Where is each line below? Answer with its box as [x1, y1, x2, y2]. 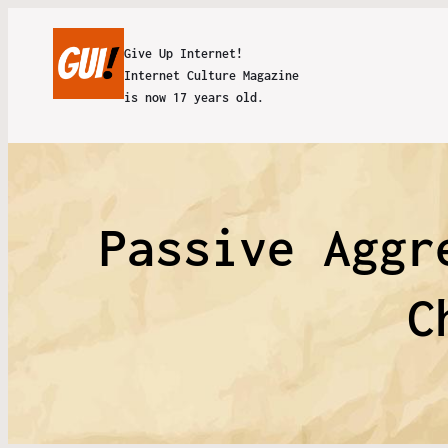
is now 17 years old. [123, 89, 264, 105]
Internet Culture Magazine [123, 67, 299, 83]
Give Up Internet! [123, 45, 243, 61]
